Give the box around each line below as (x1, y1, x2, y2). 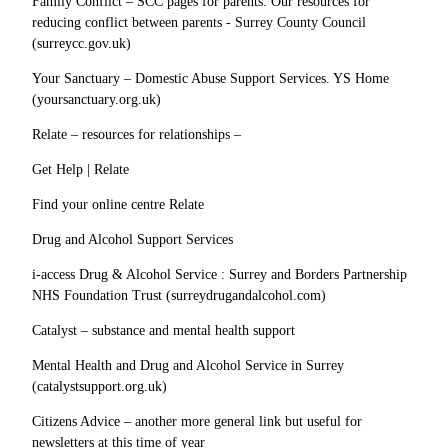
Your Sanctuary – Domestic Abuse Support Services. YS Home (32, 70, 389, 86)
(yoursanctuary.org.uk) (32, 91, 161, 107)
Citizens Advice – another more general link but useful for (32, 413, 362, 429)
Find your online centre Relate (32, 196, 204, 212)
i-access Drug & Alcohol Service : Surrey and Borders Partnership (32, 266, 407, 282)
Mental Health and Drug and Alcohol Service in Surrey (32, 357, 344, 373)
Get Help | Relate (32, 161, 129, 177)
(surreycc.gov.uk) (32, 35, 131, 51)
